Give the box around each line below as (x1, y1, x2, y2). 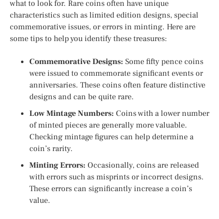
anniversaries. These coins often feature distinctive (29, 80, 205, 90)
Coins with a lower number (114, 108, 209, 118)
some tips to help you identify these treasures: (10, 33, 167, 44)
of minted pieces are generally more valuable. (29, 120, 187, 130)
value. (29, 195, 50, 205)
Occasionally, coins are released (86, 160, 199, 170)
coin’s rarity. (29, 143, 73, 153)
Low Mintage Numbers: (29, 108, 114, 118)
